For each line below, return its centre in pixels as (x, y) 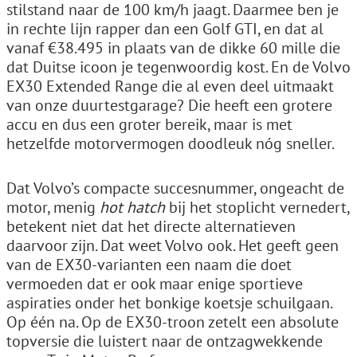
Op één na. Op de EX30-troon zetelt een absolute (173, 322)
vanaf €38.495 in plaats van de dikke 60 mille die (173, 47)
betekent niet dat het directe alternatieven (151, 226)
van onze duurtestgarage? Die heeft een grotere (169, 105)
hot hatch (134, 207)
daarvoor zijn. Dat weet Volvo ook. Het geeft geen (173, 245)
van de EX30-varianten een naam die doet (149, 264)
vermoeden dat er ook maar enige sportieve (155, 283)
